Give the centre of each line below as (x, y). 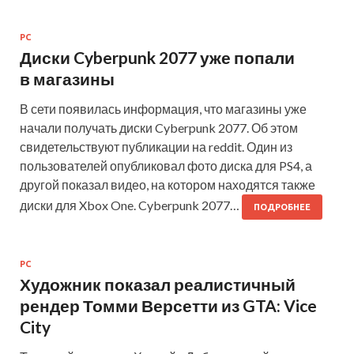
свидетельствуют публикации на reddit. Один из (156, 147)
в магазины (67, 79)
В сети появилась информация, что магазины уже (163, 109)
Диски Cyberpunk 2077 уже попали (157, 58)
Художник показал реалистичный (158, 284)
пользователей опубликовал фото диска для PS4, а (166, 166)
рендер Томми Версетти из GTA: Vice (168, 306)
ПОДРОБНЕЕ (282, 207)
